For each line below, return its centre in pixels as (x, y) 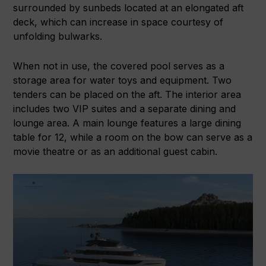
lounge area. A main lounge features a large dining (127, 123)
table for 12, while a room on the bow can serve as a (133, 137)
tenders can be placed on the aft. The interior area (127, 94)
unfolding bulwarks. (58, 36)
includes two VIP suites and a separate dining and (125, 108)
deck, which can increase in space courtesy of (118, 22)
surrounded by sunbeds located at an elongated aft (129, 7)
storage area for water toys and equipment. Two (123, 80)
